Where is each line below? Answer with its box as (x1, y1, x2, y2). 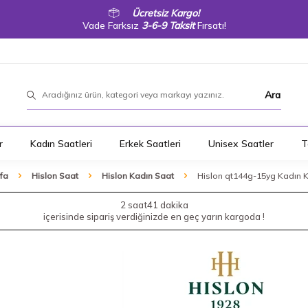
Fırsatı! (194, 19, 226, 32)
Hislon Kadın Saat (101, 170, 174, 181)
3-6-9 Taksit (141, 19, 195, 32)
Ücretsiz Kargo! (132, 7, 199, 19)
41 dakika (146, 199, 188, 210)
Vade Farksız (82, 19, 142, 32)
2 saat (120, 199, 147, 210)
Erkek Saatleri (119, 137, 181, 150)
